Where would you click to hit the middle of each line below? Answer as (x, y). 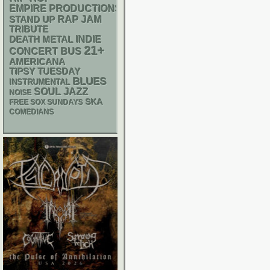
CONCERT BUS (46, 52)
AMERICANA (38, 62)
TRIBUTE (29, 30)
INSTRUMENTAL (40, 82)
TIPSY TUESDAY (45, 72)
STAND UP (33, 20)
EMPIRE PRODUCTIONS (66, 9)
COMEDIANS (32, 112)
